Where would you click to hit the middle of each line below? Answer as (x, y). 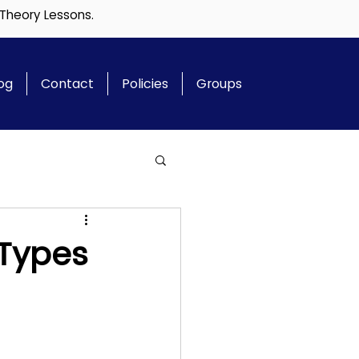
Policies (145, 84)
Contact (67, 84)
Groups (219, 84)
